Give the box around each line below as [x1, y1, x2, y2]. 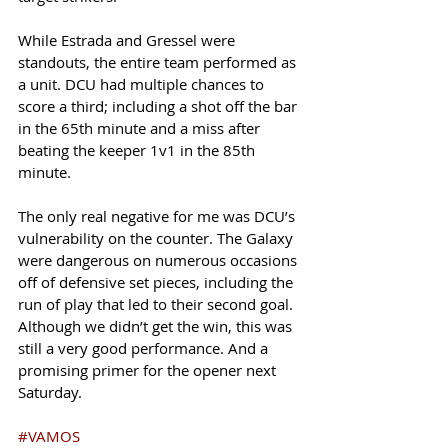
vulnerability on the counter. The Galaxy [18, 228, 297, 248]
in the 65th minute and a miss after [18, 118, 264, 138]
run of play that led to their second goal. [18, 294, 297, 314]
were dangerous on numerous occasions [18, 250, 301, 270]
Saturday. [18, 382, 86, 402]
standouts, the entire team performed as [18, 52, 300, 72]
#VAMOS [18, 426, 80, 446]
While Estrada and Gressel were [18, 30, 239, 50]
